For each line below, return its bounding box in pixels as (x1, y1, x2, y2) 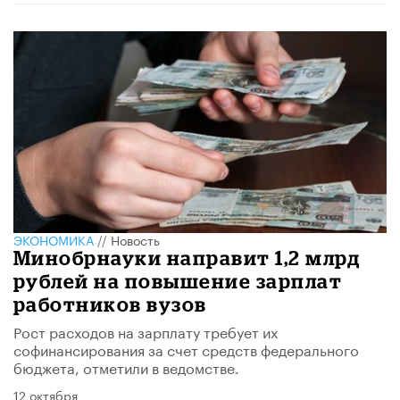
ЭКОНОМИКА (13, 229, 94, 250)
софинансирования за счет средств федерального (13, 337, 359, 361)
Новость (111, 229, 160, 250)
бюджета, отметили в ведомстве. (13, 355, 239, 379)
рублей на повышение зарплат (13, 270, 343, 293)
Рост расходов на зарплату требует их (13, 320, 278, 343)
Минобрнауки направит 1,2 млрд (13, 246, 361, 270)
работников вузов (13, 293, 207, 316)
